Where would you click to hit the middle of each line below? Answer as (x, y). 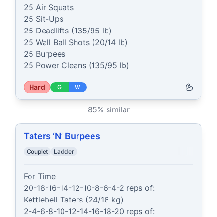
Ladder (64, 151)
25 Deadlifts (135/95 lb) (68, 31)
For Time (40, 176)
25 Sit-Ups (44, 19)
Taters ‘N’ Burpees (62, 136)
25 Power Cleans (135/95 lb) (77, 65)
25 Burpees (45, 54)
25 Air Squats (49, 7)
